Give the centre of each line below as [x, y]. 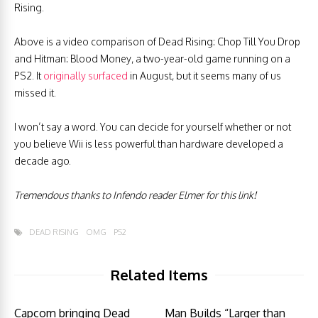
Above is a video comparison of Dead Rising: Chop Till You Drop [157, 42]
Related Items [159, 275]
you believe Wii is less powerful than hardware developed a [149, 144]
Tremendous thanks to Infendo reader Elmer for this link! [135, 195]
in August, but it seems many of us [204, 76]
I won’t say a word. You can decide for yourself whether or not [153, 127]
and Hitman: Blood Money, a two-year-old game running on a [152, 59]
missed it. [35, 93]
